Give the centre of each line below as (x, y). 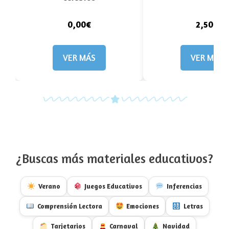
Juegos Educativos (113, 186)
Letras (193, 206)
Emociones (143, 206)
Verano (49, 186)
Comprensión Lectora (70, 206)
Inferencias (185, 186)
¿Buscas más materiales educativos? (114, 158)
